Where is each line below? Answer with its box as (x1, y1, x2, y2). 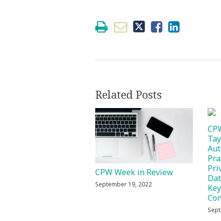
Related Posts (95, 87, 162, 102)
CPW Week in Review (95, 166, 174, 178)
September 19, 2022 (95, 180, 152, 188)
